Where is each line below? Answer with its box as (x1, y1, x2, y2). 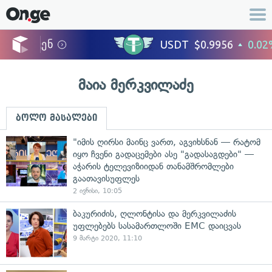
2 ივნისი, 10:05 (73, 187, 122, 195)
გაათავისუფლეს (73, 173, 140, 184)
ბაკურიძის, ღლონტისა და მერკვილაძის (73, 208, 236, 219)
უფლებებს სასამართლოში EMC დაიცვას (73, 220, 241, 231)
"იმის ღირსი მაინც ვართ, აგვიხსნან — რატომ (73, 137, 260, 148)
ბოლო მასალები (16, 113, 97, 123)
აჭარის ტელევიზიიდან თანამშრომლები (73, 161, 234, 172)
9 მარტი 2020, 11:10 (73, 234, 142, 242)
